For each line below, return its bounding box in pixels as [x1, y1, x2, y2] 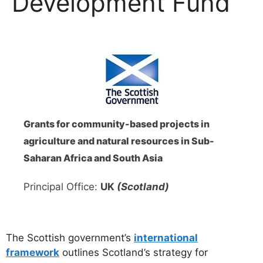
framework [6, 246, 59, 258]
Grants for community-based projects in [23, 117, 210, 130]
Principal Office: [23, 180, 100, 193]
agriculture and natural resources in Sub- [23, 134, 214, 147]
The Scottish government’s [6, 231, 134, 244]
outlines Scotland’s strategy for [59, 246, 208, 258]
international [134, 231, 198, 244]
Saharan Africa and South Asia [23, 151, 163, 164]
